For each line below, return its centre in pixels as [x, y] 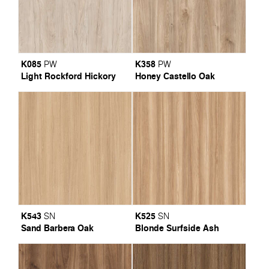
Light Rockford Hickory [68, 76]
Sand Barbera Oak [57, 228]
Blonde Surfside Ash [177, 228]
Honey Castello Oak [175, 76]
